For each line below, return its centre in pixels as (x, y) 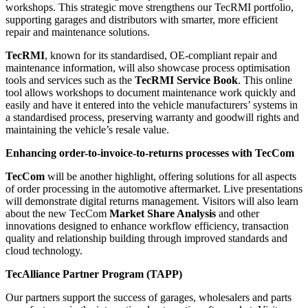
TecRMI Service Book (186, 80)
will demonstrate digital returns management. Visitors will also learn (152, 201)
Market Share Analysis (163, 214)
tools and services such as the (70, 80)
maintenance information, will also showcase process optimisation (148, 68)
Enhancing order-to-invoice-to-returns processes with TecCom (150, 153)
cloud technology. (44, 251)
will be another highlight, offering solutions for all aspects (172, 177)
